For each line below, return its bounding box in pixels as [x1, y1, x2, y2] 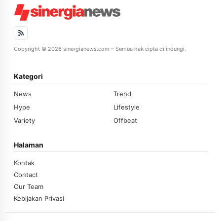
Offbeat [113, 116, 137, 124]
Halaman [14, 140, 43, 149]
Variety [14, 116, 35, 124]
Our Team [14, 182, 43, 190]
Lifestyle [113, 103, 140, 111]
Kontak [14, 158, 35, 167]
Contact [14, 170, 38, 179]
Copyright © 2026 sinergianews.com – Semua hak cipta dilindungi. [14, 45, 186, 52]
